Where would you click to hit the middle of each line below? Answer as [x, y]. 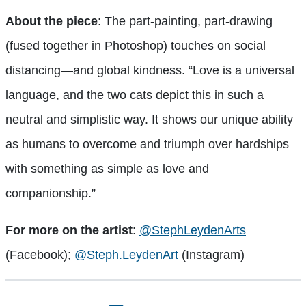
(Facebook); [40, 255]
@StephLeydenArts [193, 231]
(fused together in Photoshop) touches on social [136, 46]
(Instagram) [211, 255]
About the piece [52, 22]
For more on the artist [69, 231]
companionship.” [51, 194]
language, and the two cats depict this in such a [135, 95]
